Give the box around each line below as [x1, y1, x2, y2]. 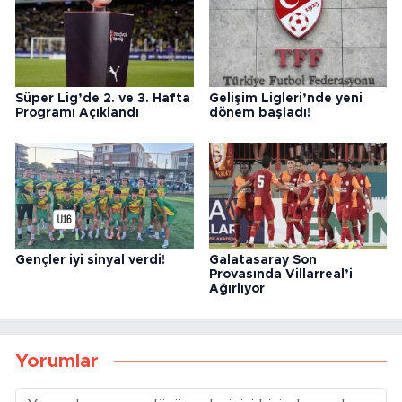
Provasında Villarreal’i [208, 268, 353, 282]
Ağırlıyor [208, 283, 265, 296]
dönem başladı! [208, 106, 310, 119]
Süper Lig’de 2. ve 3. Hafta [15, 92, 190, 105]
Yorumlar [15, 351, 99, 371]
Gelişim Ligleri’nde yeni [208, 92, 363, 105]
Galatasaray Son [208, 254, 317, 267]
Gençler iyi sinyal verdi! [15, 254, 165, 267]
